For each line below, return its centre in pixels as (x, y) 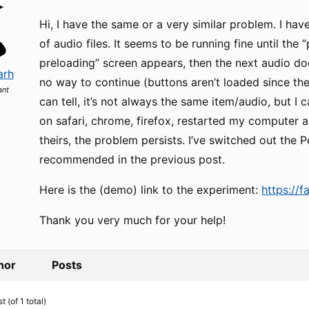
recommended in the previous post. (132, 159)
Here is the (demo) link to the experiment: (151, 190)
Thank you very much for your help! (133, 220)
